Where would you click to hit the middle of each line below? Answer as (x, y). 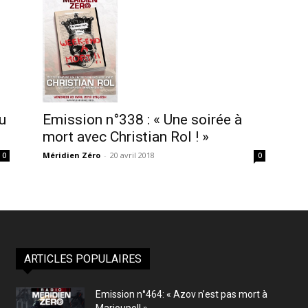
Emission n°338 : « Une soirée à (142, 120)
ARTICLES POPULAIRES (82, 259)
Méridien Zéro (71, 155)
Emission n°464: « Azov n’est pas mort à (181, 295)
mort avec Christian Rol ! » (126, 137)
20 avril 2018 (132, 155)
